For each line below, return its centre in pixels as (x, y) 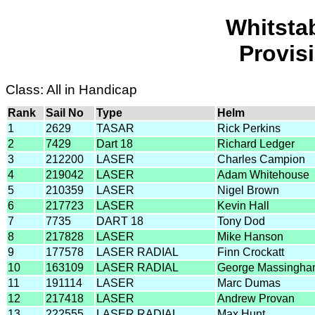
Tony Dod (241, 221)
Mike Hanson (250, 236)
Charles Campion (261, 159)
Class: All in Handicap (71, 89)
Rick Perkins (249, 128)
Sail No (65, 112)
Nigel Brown (248, 190)
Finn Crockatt (251, 252)
